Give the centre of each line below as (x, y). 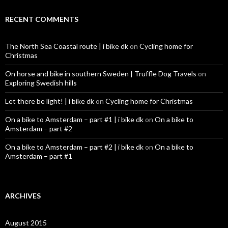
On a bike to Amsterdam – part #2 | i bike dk (74, 147)
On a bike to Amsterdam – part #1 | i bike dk (74, 119)
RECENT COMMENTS (42, 19)
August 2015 (26, 222)
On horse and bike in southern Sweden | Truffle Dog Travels (101, 73)
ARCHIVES (23, 195)
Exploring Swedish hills (41, 82)
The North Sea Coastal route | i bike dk (67, 46)
